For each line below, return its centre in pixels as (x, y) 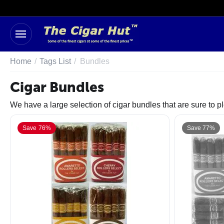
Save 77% (201, 128)
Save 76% (37, 128)
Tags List (55, 61)
